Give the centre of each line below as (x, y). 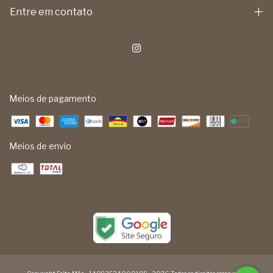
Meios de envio (40, 146)
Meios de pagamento (53, 98)
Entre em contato (51, 12)
